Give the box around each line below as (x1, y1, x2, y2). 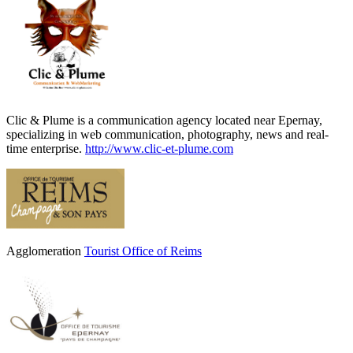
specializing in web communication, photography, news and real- (6, 128, 329, 142)
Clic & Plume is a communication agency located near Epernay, (6, 113, 322, 128)
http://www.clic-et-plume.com (85, 142, 233, 156)
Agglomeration (6, 243, 84, 258)
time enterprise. (6, 142, 85, 156)
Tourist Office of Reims (84, 243, 202, 258)
